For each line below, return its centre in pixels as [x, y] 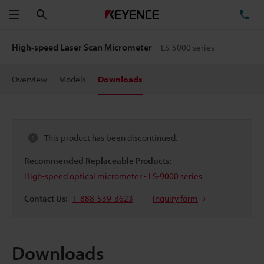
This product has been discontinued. [111, 138]
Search [60, 14]
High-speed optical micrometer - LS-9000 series [113, 176]
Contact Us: [46, 198]
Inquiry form [175, 198]
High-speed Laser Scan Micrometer [83, 47]
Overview [29, 79]
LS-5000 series [188, 47]
